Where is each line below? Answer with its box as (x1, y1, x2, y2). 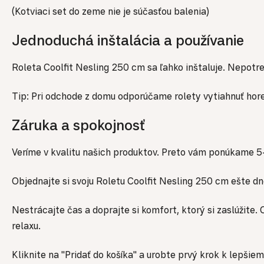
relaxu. (12, 219, 41, 232)
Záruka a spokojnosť (12, 115, 146, 134)
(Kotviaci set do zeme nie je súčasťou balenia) (12, 5, 209, 18)
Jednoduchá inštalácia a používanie (12, 31, 244, 49)
